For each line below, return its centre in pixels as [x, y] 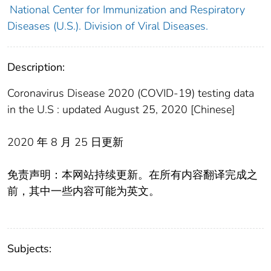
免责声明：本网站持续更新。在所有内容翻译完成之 [132, 175]
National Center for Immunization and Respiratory [127, 10]
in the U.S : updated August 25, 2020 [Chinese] [121, 110]
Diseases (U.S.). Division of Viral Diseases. [108, 26]
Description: [36, 67]
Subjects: [29, 249]
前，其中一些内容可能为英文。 [83, 191]
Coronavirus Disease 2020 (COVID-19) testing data [131, 93]
